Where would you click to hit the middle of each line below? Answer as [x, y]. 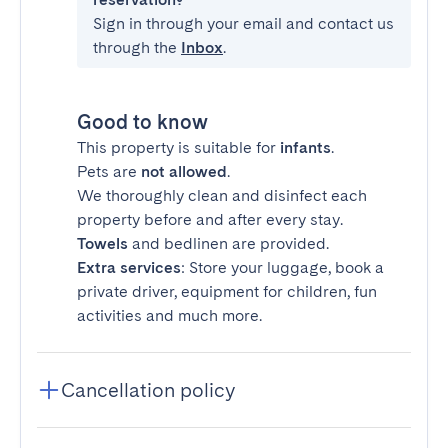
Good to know [142, 122]
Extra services [129, 267]
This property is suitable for [178, 147]
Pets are [109, 171]
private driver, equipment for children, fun [227, 291]
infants [305, 147]
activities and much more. [169, 315]
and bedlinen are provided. [228, 243]
